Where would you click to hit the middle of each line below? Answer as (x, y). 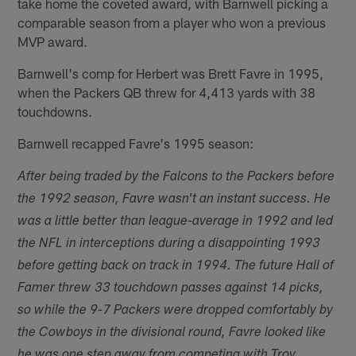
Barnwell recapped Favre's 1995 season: (136, 143)
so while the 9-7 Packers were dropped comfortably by (176, 311)
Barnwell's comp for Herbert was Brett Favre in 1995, (171, 73)
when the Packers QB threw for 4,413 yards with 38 (167, 92)
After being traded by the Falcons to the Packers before (176, 177)
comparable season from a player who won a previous (172, 22)
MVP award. (53, 41)
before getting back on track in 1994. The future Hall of (176, 266)
